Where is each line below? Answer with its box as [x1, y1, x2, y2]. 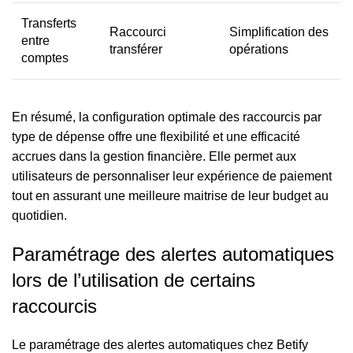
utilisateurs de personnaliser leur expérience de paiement [12, 169, 332, 183]
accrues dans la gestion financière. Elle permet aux [12, 150, 296, 163]
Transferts [21, 17, 76, 30]
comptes [21, 51, 69, 65]
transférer [110, 43, 162, 56]
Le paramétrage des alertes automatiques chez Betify [12, 338, 308, 351]
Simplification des [229, 25, 329, 39]
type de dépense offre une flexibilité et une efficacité [12, 130, 300, 143]
